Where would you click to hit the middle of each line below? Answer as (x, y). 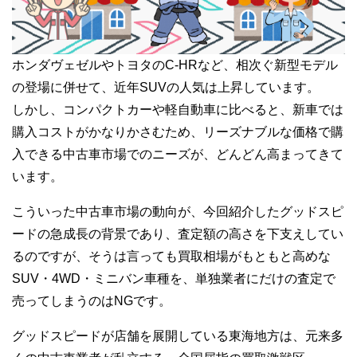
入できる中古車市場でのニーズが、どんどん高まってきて (178, 154)
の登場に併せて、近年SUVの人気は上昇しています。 (166, 87)
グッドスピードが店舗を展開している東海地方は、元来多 (178, 335)
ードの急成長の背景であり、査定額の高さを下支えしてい (178, 233)
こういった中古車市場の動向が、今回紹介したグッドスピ (178, 211)
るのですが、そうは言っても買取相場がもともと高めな (171, 256)
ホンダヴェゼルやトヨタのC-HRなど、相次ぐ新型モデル (175, 65)
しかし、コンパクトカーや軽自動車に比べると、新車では (178, 109)
